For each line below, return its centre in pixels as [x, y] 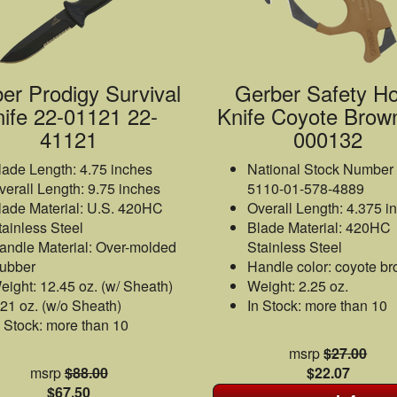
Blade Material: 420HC [319, 227]
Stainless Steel [295, 247]
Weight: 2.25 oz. [298, 286]
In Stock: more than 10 [317, 305]
